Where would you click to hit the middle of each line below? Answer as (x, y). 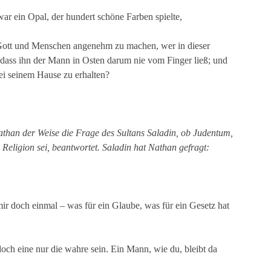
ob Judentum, (207, 133)
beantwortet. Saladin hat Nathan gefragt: (129, 147)
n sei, (40, 147)
